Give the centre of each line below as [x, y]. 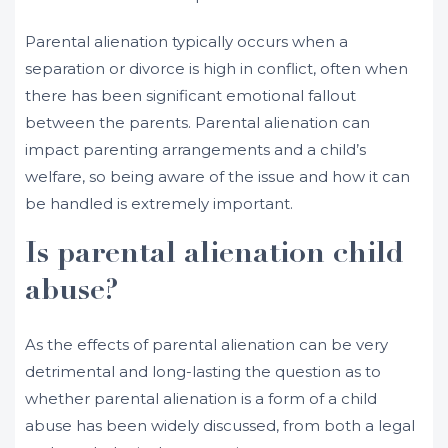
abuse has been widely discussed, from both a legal [220, 425]
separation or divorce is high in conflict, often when [216, 68]
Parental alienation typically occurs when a [186, 41]
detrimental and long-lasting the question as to [203, 371]
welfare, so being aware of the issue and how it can [217, 176]
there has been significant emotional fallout [190, 95]
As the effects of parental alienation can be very [206, 344]
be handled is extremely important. [159, 203]
